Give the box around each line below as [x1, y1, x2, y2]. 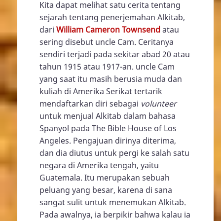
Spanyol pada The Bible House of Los [39, 122, 177, 134]
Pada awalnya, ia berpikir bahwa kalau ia [39, 209, 190, 220]
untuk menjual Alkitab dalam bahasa [39, 110, 176, 121]
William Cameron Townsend [56, 24, 160, 35]
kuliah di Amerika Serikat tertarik [39, 85, 162, 97]
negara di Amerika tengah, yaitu [39, 159, 159, 171]
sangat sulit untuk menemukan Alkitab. [39, 196, 186, 208]
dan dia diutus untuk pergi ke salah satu [39, 147, 189, 158]
